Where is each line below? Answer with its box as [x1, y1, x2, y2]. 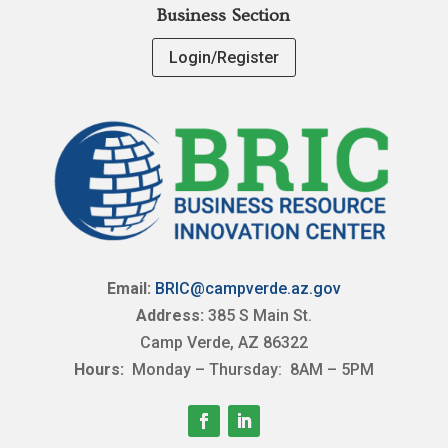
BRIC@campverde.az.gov [154, 278, 341, 298]
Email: [106, 278, 151, 298]
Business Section [157, 5, 291, 27]
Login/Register [168, 48, 279, 68]
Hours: [73, 359, 128, 379]
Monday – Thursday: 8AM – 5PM [127, 359, 374, 379]
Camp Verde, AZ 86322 [139, 332, 308, 352]
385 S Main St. [203, 305, 312, 325]
